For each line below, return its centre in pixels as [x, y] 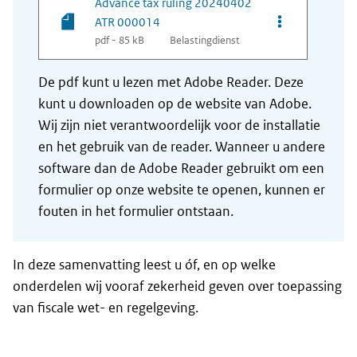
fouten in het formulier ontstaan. [136, 212]
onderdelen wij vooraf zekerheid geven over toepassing [177, 286]
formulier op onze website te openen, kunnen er [182, 190]
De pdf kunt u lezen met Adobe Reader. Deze [171, 82]
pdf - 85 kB [120, 41]
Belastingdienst [205, 41]
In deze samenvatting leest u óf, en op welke [144, 265]
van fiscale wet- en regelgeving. [106, 308]
